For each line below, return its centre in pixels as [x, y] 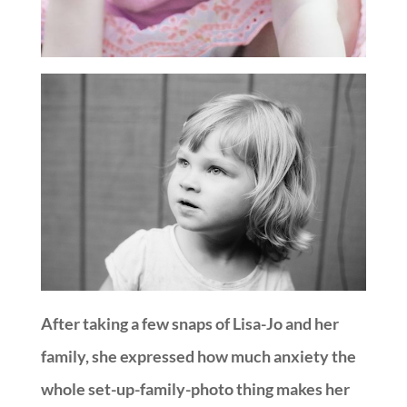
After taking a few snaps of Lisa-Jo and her [189, 324]
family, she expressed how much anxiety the [198, 357]
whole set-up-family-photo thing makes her [195, 389]
